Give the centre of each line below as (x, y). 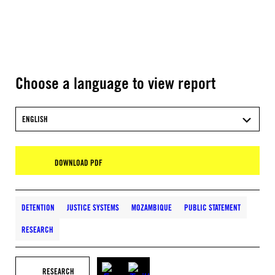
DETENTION (38, 207)
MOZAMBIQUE (152, 207)
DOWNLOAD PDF (79, 163)
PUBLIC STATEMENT (212, 207)
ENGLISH (35, 119)
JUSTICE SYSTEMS (93, 207)
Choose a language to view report (115, 83)
